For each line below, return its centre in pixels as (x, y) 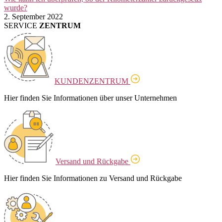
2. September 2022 (33, 16)
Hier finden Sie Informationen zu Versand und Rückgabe (93, 178)
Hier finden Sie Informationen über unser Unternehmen (90, 98)
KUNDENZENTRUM (92, 81)
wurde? (16, 7)
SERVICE (22, 25)
